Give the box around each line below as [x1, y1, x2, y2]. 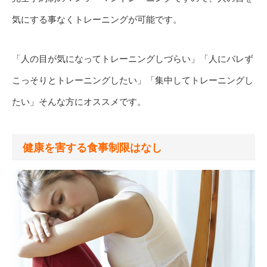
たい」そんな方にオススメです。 [12, 96, 146, 107]
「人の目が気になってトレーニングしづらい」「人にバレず [12, 53, 253, 64]
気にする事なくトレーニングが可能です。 [12, 14, 182, 24]
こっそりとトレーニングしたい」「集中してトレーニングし [12, 74, 253, 85]
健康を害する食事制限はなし [23, 141, 162, 154]
